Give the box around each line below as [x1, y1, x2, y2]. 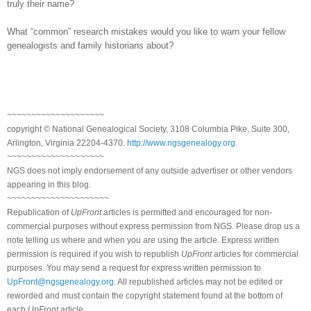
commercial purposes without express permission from [7, 221, 214, 231]
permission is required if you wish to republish [7, 249, 181, 259]
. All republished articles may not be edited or [114, 276, 283, 287]
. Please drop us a [232, 221, 300, 231]
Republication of [7, 207, 71, 217]
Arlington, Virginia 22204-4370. [7, 137, 127, 148]
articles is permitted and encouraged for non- [101, 207, 272, 217]
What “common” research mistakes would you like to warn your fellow [7, 26, 285, 37]
